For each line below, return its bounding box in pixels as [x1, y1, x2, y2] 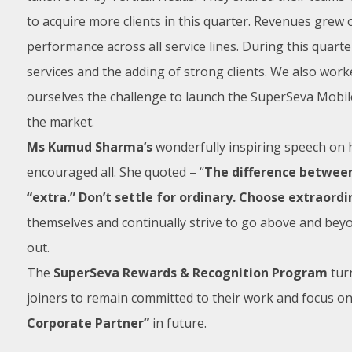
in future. [148, 314, 207, 332]
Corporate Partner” [26, 314, 149, 332]
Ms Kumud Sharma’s [26, 138, 152, 156]
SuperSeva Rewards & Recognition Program [53, 264, 328, 281]
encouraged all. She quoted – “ [26, 163, 204, 181]
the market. [26, 113, 94, 130]
